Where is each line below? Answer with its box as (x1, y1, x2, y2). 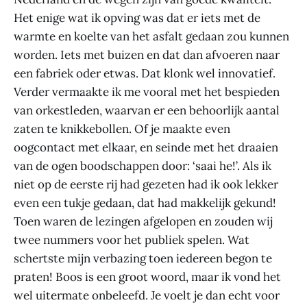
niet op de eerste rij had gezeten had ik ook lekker (14, 176, 278, 192)
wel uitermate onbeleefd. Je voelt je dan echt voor (14, 287, 280, 303)
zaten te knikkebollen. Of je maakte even (14, 121, 230, 136)
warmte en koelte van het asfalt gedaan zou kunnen (14, 28, 289, 44)
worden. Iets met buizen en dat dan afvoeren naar (14, 47, 280, 62)
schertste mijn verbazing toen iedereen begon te (14, 250, 272, 266)
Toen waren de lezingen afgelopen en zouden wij (14, 213, 273, 229)
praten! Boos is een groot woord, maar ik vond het (14, 269, 281, 284)
